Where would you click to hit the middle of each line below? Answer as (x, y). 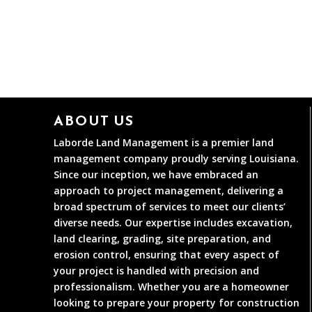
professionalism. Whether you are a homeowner (172, 286)
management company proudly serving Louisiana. (177, 158)
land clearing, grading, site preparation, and (163, 238)
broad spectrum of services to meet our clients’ (170, 206)
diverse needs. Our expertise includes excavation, (173, 222)
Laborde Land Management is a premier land (164, 142)
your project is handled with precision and (157, 270)
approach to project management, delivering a (169, 190)
